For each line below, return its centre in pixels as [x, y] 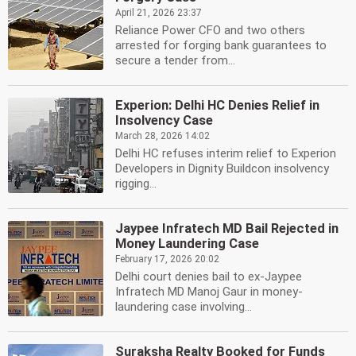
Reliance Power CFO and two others [210, 30]
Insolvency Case [164, 120]
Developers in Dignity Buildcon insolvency [222, 168]
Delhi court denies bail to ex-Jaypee [209, 277]
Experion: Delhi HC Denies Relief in [217, 105]
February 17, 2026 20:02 [167, 259]
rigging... [136, 184]
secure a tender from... [175, 60]
